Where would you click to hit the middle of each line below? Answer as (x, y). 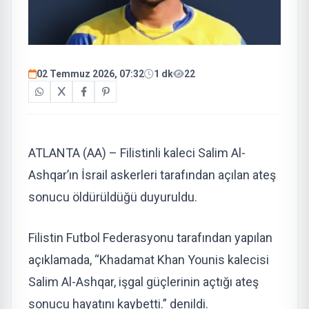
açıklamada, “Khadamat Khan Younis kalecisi (149, 260)
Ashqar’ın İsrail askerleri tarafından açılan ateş (152, 175)
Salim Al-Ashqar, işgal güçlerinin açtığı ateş (143, 282)
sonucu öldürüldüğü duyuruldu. (113, 197)
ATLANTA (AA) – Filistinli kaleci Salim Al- (137, 153)
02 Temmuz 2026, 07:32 (90, 74)
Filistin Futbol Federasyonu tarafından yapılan (150, 238)
